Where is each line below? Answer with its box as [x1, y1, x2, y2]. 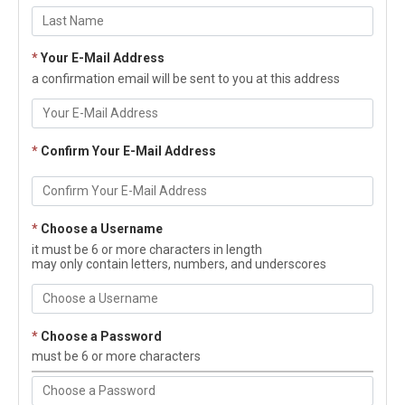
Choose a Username [41, 221, 163, 237]
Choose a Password [41, 328, 162, 344]
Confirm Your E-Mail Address [41, 143, 216, 158]
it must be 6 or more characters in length [32, 241, 262, 257]
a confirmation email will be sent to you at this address [32, 71, 340, 86]
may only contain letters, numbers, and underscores [32, 256, 326, 271]
